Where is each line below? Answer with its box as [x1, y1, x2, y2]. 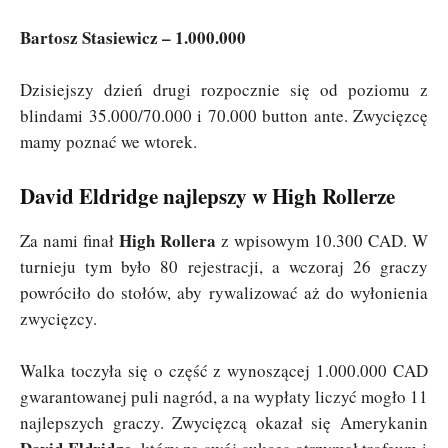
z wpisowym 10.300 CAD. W [216, 229, 428, 253]
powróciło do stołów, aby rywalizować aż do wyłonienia [20, 281, 428, 305]
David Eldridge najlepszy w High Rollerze [20, 181, 395, 212]
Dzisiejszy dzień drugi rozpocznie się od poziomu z [20, 78, 428, 102]
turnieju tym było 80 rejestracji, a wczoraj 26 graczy [20, 255, 428, 279]
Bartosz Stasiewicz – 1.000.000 [20, 25, 246, 51]
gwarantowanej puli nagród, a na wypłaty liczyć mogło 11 [20, 385, 428, 409]
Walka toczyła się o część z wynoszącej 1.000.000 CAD [20, 359, 428, 383]
